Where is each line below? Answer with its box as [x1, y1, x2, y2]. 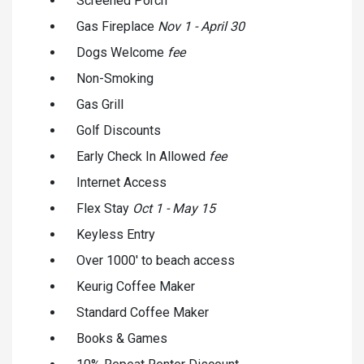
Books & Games [76, 330, 167, 346]
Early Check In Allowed [76, 148, 209, 164]
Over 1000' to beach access [76, 252, 235, 268]
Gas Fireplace [76, 18, 158, 34]
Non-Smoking [76, 70, 154, 86]
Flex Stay [76, 200, 132, 216]
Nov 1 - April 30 [158, 18, 245, 34]
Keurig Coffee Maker [76, 278, 195, 294]
